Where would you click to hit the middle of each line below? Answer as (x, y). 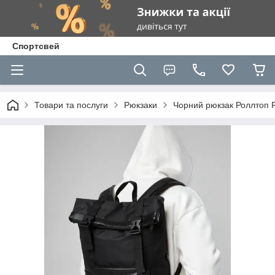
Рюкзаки (141, 105)
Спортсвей (36, 46)
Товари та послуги (71, 105)
